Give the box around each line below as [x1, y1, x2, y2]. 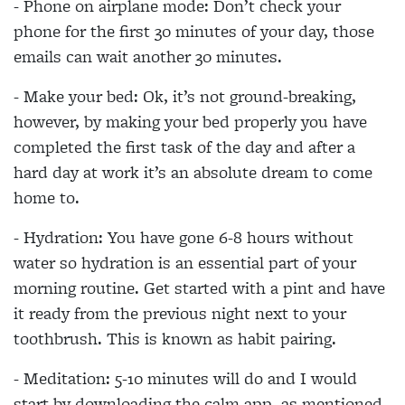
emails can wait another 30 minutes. [14, 43, 282, 69]
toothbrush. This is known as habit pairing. [14, 325, 336, 351]
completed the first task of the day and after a [14, 134, 355, 159]
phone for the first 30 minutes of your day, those [14, 18, 374, 43]
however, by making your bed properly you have [14, 108, 367, 134]
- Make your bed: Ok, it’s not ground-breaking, [14, 83, 356, 108]
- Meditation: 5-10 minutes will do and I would [14, 365, 357, 391]
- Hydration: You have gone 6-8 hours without [14, 224, 353, 250]
